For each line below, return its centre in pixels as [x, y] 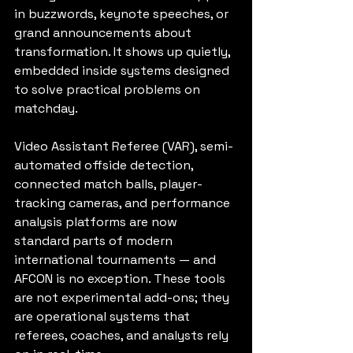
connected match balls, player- [108, 184]
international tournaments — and [117, 260]
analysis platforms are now [97, 222]
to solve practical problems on [109, 89]
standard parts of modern [95, 241]
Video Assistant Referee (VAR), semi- [124, 146]
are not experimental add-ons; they [123, 297]
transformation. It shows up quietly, [124, 52]
